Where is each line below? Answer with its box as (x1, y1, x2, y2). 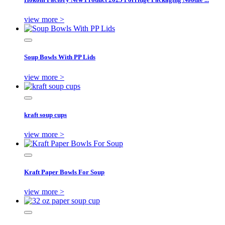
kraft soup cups (24, 110, 67, 119)
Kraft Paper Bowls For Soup (24, 168, 104, 176)
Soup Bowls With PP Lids (24, 53, 95, 61)
